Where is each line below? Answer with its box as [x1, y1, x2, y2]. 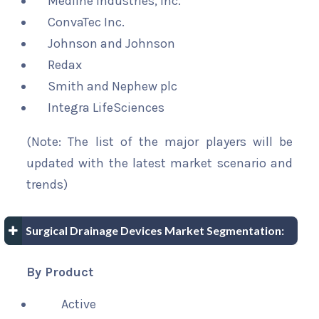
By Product [26, 264, 93, 281]
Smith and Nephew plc [48, 78, 177, 95]
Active [61, 296, 97, 313]
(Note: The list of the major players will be [26, 134, 293, 150]
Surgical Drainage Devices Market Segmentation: [26, 224, 284, 238]
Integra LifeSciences [48, 100, 164, 116]
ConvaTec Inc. [48, 14, 125, 31]
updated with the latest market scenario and [26, 155, 293, 172]
